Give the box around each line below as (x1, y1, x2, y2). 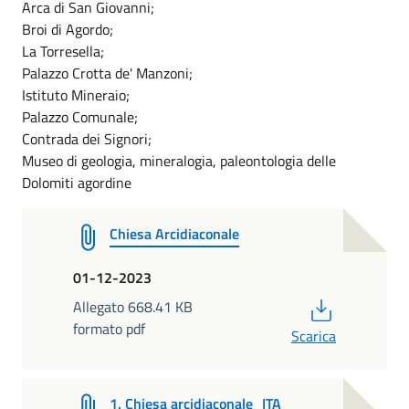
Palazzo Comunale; (22, 105, 138, 128)
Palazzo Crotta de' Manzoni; (22, 61, 193, 84)
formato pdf (73, 317, 145, 340)
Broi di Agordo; (22, 17, 113, 40)
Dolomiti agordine (22, 171, 131, 194)
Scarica (291, 324, 336, 347)
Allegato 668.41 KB (73, 295, 193, 318)
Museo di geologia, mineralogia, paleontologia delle (22, 149, 336, 172)
